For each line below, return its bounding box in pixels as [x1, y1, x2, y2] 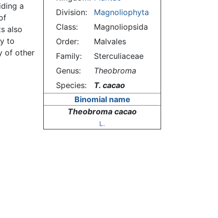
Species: [55, 80, 87, 91]
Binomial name [74, 94, 130, 105]
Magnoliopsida [93, 22, 148, 32]
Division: [55, 7, 87, 18]
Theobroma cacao [68, 107, 137, 117]
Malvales [93, 36, 126, 47]
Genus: [55, 66, 81, 76]
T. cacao [93, 80, 125, 91]
